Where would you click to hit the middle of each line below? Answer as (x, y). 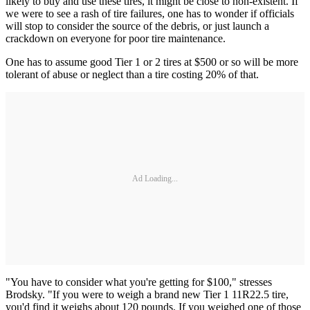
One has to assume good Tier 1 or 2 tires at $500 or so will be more (152, 62)
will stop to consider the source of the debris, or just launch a (137, 26)
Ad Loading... (155, 178)
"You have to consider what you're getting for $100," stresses (139, 282)
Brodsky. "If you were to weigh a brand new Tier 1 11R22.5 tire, (147, 295)
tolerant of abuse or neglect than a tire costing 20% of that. (132, 75)
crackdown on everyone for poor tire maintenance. (116, 39)
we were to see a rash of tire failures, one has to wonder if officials (150, 14)
